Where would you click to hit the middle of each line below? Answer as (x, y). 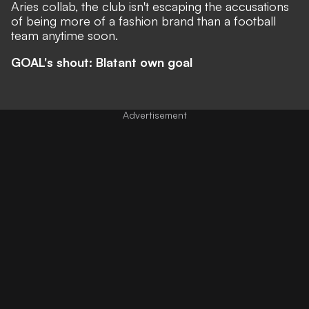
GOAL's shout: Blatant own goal (102, 62)
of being (36, 20)
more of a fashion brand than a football (168, 20)
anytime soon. (78, 35)
